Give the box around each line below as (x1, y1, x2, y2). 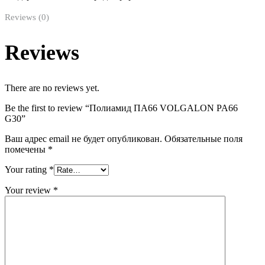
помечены (5, 144, 48, 154)
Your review (5, 185, 53, 195)
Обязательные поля (164, 133, 243, 144)
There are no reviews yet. (5, 82, 99, 93)
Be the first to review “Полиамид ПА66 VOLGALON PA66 (5, 102, 238, 113)
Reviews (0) (5, 12, 49, 22)
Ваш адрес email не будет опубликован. (5, 133, 162, 144)
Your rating (5, 164, 49, 174)
